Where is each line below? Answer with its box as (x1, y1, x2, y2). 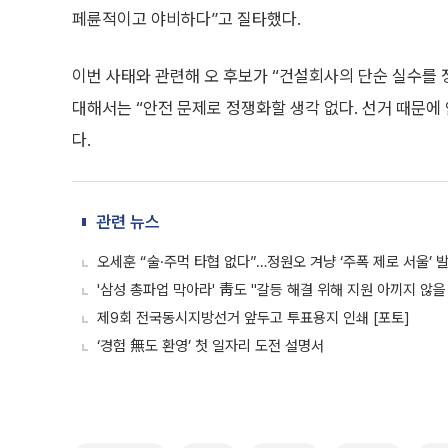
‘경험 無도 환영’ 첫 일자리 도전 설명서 (97, 337, 324, 355)
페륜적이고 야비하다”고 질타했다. (72, 9, 301, 29)
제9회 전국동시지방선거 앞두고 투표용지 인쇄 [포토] (97, 309, 410, 327)
